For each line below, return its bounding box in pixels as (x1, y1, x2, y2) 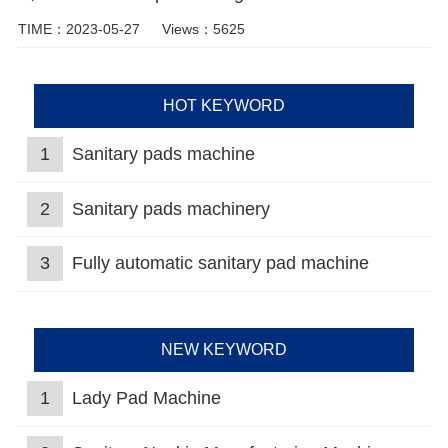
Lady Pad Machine (71, 387, 221, 408)
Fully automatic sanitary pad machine (71, 253, 369, 274)
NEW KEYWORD (160, 340, 287, 358)
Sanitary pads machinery (71, 198, 270, 219)
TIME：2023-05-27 (17, 21, 140, 38)
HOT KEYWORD (162, 96, 285, 114)
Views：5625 (161, 21, 245, 38)
